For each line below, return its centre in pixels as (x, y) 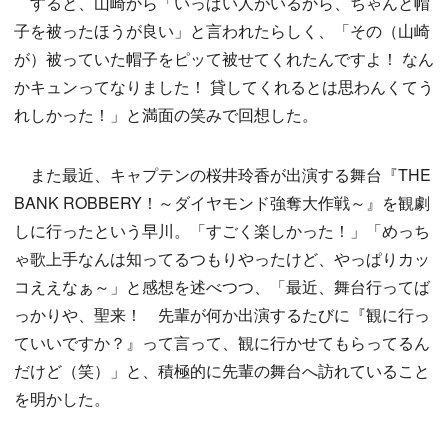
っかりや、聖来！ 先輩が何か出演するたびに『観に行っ (222, 315)
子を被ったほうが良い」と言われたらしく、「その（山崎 (222, 31)
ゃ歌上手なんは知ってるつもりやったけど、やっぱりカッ (222, 259)
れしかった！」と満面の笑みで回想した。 (166, 115)
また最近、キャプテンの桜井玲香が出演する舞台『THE (222, 175)
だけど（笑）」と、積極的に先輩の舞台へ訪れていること (222, 371)
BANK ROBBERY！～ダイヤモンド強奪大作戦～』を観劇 (222, 203)
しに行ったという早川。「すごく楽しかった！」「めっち (222, 231)
